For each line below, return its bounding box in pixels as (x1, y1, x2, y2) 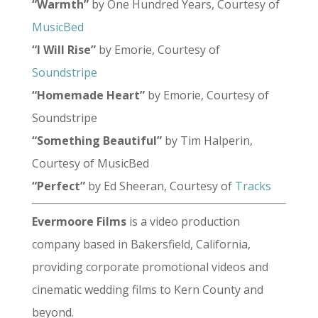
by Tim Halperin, (161, 133, 253, 148)
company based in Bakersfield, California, (31, 236, 251, 252)
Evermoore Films (31, 214, 126, 229)
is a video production (126, 214, 240, 229)
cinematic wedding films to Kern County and (31, 282, 263, 297)
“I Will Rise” (31, 42, 96, 57)
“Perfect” (31, 178, 85, 194)
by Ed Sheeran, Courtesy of (84, 178, 235, 194)
